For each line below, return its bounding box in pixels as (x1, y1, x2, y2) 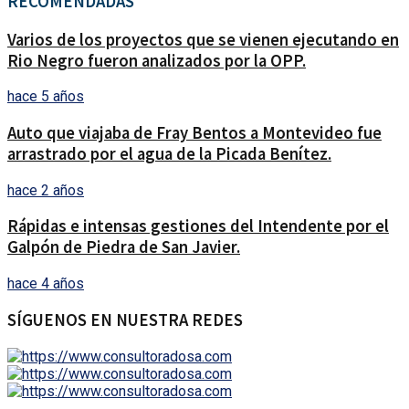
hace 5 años (7, 88, 84, 106)
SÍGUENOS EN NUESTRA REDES (7, 309, 243, 330)
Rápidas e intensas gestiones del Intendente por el (7, 215, 389, 237)
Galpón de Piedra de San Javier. (7, 236, 240, 258)
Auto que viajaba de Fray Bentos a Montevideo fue (7, 121, 382, 143)
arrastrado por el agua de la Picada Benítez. (7, 142, 331, 164)
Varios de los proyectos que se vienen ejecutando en (7, 28, 399, 50)
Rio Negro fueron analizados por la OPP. (7, 49, 306, 71)
